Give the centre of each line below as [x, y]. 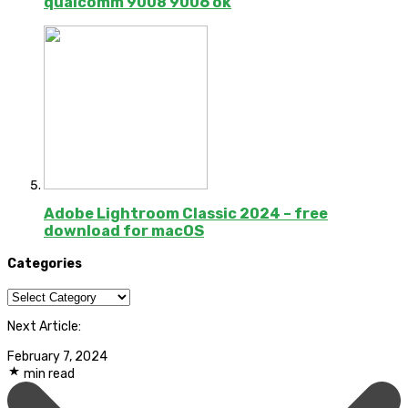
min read [49, 374]
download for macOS [124, 230]
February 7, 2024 [57, 357]
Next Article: [44, 326]
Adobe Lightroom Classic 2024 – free [186, 213]
